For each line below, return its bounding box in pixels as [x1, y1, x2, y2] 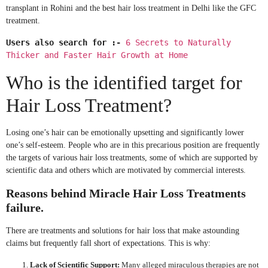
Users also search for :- [6, 37, 126, 47]
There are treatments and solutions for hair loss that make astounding [6, 226, 239, 235]
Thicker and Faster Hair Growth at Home [6, 50, 188, 60]
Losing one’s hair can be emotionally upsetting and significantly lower [6, 127, 244, 137]
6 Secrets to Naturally [126, 37, 231, 47]
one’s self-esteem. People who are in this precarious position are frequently [6, 140, 260, 150]
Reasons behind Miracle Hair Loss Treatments [6, 186, 246, 200]
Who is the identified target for [6, 71, 242, 93]
